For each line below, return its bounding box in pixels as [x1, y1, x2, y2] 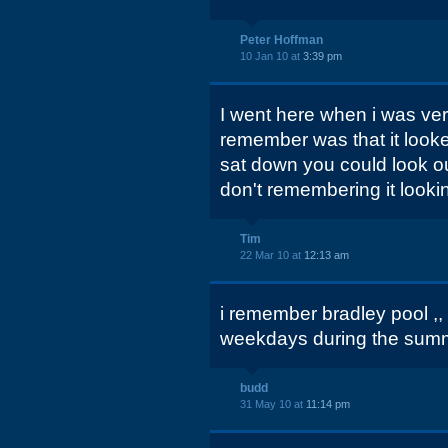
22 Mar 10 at [240, 249, 304, 261]
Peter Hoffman [240, 33, 323, 47]
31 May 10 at [240, 398, 306, 410]
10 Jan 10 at [240, 50, 303, 62]
